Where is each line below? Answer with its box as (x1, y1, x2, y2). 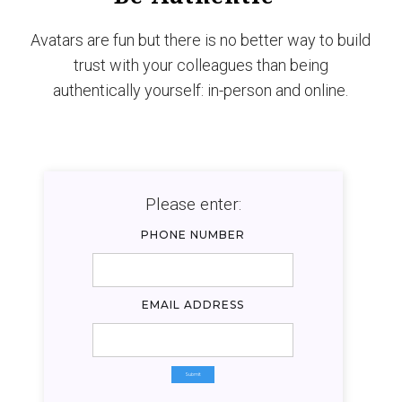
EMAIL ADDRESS (142, 297, 245, 311)
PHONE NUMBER (141, 227, 246, 241)
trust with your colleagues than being (73, 55, 328, 74)
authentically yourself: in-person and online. (53, 80, 349, 100)
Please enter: (144, 193, 241, 214)
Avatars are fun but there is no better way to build (31, 30, 371, 49)
